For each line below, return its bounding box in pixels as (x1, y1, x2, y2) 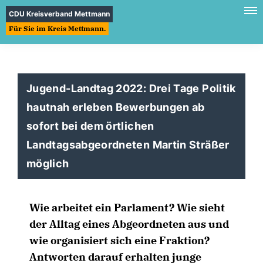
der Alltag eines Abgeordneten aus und (29, 217, 229, 231)
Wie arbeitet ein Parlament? (29, 201, 174, 214)
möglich (26, 157, 69, 170)
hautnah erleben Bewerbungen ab (26, 101, 205, 113)
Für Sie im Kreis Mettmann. (9, 24, 106, 33)
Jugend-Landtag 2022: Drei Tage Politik (26, 82, 236, 95)
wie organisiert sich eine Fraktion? (29, 234, 210, 247)
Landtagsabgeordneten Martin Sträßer (26, 139, 230, 151)
